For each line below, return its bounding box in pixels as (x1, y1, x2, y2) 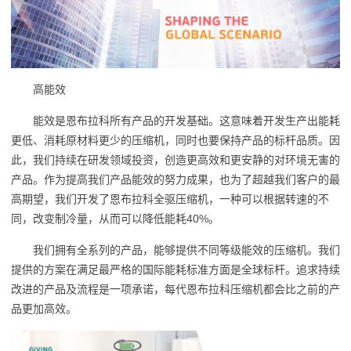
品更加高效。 (10, 302, 77, 316)
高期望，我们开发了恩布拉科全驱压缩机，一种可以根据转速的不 (10, 193, 329, 206)
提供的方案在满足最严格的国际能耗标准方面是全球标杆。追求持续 (10, 263, 340, 277)
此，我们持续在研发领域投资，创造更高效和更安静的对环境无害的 (10, 154, 340, 167)
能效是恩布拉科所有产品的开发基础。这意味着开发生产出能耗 (32, 114, 340, 128)
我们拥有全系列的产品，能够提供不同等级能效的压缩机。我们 (32, 244, 340, 257)
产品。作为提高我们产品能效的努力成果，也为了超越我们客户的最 (10, 173, 340, 186)
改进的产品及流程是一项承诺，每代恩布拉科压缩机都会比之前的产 (10, 283, 340, 296)
